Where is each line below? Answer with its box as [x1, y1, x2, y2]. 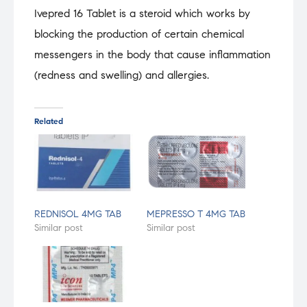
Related [34, 116, 63, 127]
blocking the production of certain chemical [34, 27, 244, 41]
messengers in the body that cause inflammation [34, 48, 271, 62]
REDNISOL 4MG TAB [34, 208, 121, 220]
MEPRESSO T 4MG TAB [147, 208, 245, 220]
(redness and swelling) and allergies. [34, 69, 209, 82]
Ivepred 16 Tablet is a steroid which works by [34, 7, 250, 21]
